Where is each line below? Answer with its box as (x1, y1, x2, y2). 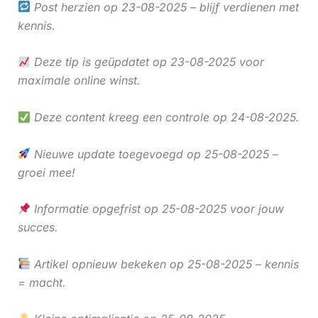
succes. (17, 220, 58, 235)
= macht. (17, 275, 66, 290)
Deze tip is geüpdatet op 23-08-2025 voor (30, 55, 264, 70)
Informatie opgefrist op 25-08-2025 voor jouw (30, 202, 284, 216)
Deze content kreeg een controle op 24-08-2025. (30, 110, 300, 125)
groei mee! (17, 165, 75, 180)
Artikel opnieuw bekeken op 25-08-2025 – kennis (30, 256, 299, 271)
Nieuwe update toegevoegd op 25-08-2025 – (30, 146, 278, 161)
